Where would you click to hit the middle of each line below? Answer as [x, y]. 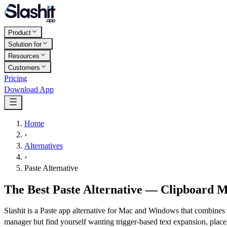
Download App [29, 89]
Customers [24, 67]
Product [20, 32]
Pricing [15, 78]
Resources [24, 56]
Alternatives [44, 145]
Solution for [25, 44]
